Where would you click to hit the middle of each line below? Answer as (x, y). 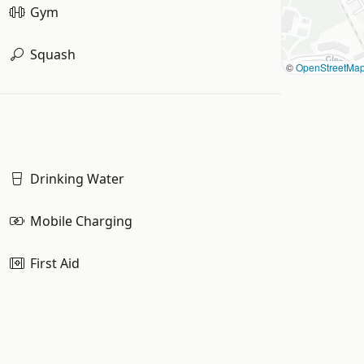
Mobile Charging (81, 221)
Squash (52, 54)
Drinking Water (77, 179)
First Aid (54, 263)
